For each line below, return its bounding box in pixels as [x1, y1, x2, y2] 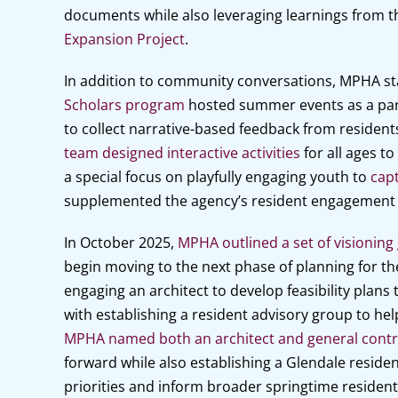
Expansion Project [63, 29, 185, 49]
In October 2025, [63, 233, 174, 252]
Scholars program [63, 95, 185, 115]
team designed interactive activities [63, 143, 300, 163]
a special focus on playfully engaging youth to [63, 167, 370, 187]
